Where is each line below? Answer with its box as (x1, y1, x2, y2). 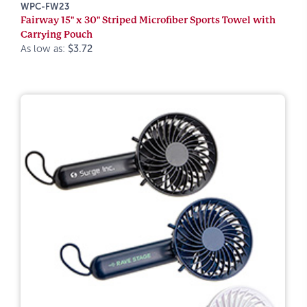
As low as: (21, 43, 68, 54)
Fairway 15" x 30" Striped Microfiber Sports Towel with (21, 14, 275, 25)
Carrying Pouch (21, 29, 93, 40)
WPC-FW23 (21, 1, 69, 12)
